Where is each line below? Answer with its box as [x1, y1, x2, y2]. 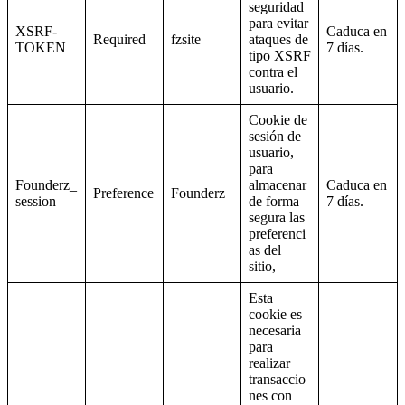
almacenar [249, 177, 306, 193]
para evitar [249, 15, 308, 32]
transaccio [249, 372, 306, 388]
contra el [249, 64, 297, 80]
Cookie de [249, 112, 307, 128]
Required [93, 32, 146, 48]
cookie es [249, 306, 302, 323]
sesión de [249, 128, 301, 145]
